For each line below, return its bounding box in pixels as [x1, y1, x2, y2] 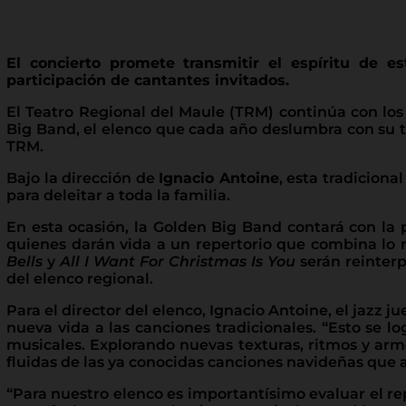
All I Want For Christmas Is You [59, 252, 295, 270]
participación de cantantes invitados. [6, 71, 289, 89]
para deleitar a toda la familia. [6, 186, 230, 204]
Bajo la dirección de [6, 169, 159, 187]
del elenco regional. [6, 269, 153, 287]
